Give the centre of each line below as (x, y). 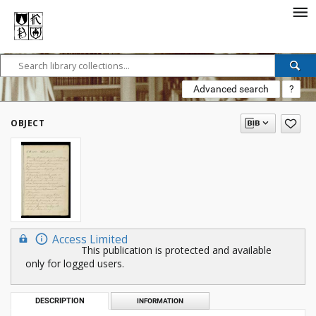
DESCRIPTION (60, 301)
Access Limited (90, 239)
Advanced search (231, 89)
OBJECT (28, 123)
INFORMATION (160, 300)
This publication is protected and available (176, 250)
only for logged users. (75, 263)
